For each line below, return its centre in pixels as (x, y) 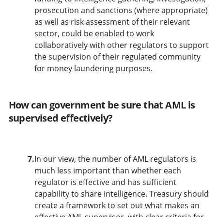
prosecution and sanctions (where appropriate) (121, 10)
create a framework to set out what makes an (117, 205)
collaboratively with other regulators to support (121, 45)
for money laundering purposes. (93, 68)
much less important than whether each (108, 170)
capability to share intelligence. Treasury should (121, 194)
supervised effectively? (61, 118)
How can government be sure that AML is (102, 105)
